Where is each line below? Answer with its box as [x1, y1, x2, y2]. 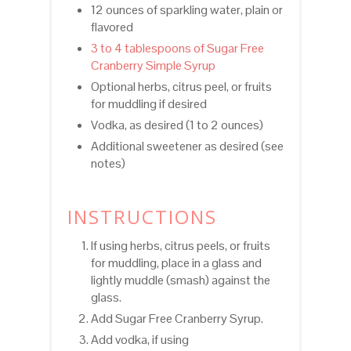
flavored [90, 18, 133, 35]
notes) [90, 154, 125, 172]
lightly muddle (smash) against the [90, 271, 270, 288]
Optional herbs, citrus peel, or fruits [90, 78, 272, 95]
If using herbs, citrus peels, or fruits [90, 237, 270, 254]
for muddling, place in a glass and [90, 254, 262, 271]
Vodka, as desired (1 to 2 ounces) [90, 116, 263, 133]
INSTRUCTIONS [67, 203, 217, 230]
